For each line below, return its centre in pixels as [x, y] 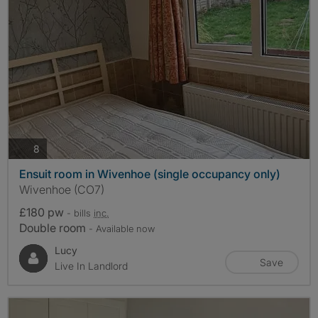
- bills [80, 213]
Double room [54, 228]
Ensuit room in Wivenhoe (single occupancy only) [150, 174]
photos [55, 148]
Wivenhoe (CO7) [62, 190]
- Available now [122, 229]
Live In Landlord [91, 266]
